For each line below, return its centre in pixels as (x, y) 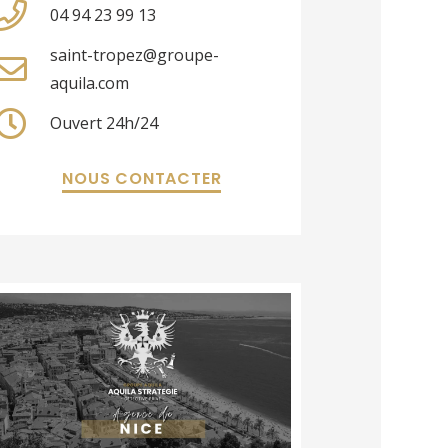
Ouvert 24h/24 (103, 123)
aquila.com (89, 83)
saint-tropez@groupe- (134, 55)
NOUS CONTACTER (142, 179)
